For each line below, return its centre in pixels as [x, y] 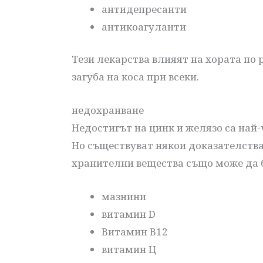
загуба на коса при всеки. [135, 77]
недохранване [108, 110]
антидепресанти [144, 9]
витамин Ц [129, 249]
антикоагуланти [144, 26]
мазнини [124, 197]
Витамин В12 [135, 232]
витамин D [129, 214]
